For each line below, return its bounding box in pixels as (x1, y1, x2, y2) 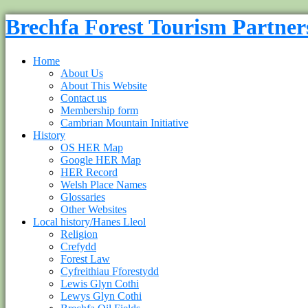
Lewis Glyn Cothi (60, 277, 139, 289)
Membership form (60, 104, 138, 116)
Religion (60, 228, 98, 240)
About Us (60, 67, 103, 79)
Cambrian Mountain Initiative (60, 116, 188, 129)
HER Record (60, 166, 118, 178)
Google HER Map (60, 153, 141, 166)
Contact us (60, 91, 107, 104)
